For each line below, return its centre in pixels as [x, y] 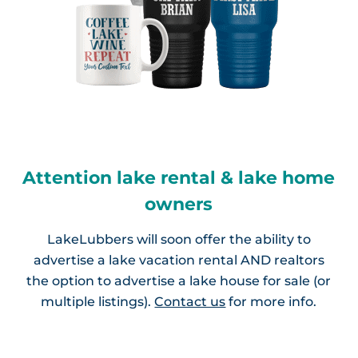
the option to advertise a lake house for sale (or [179, 281]
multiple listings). [98, 302]
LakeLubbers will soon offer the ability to [179, 240]
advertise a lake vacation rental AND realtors [179, 261]
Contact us [190, 302]
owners [179, 205]
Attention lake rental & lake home [179, 178]
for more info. [271, 302]
